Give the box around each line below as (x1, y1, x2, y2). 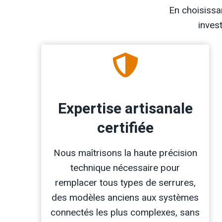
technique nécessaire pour (70, 162, 180, 174)
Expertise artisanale (57, 98, 193, 120)
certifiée (97, 117, 154, 140)
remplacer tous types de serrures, (55, 177, 196, 189)
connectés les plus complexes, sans (51, 207, 200, 219)
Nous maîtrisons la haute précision (53, 147, 197, 159)
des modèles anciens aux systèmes (52, 192, 199, 204)
